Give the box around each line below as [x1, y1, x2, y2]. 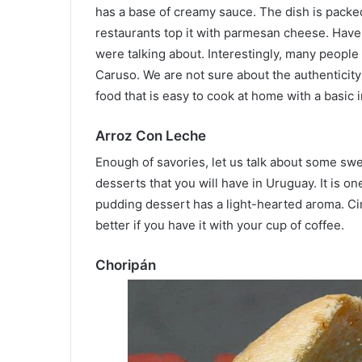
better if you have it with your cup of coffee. [95, 217, 344, 234]
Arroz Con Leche [95, 127, 206, 144]
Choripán [95, 257, 156, 274]
